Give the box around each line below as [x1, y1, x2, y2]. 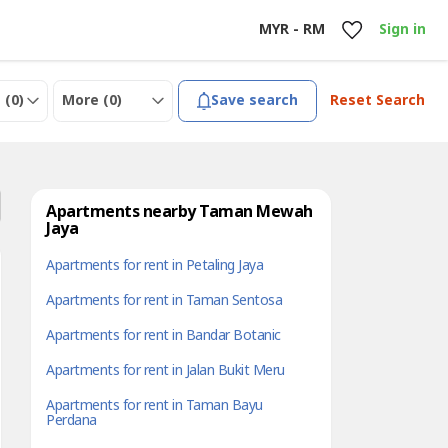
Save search [211, 90, 299, 111]
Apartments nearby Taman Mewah [46, 200, 313, 224]
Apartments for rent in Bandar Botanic [46, 325, 281, 346]
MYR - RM [258, 19, 325, 40]
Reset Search [329, 90, 425, 111]
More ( [62, 90, 110, 111]
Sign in [378, 19, 426, 40]
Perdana [46, 410, 97, 431]
